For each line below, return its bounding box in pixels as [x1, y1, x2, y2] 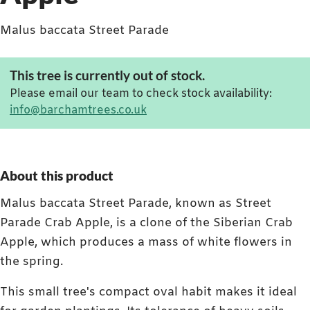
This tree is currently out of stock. [10, 67, 205, 84]
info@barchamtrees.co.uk [10, 103, 147, 118]
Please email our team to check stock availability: [10, 86, 272, 102]
